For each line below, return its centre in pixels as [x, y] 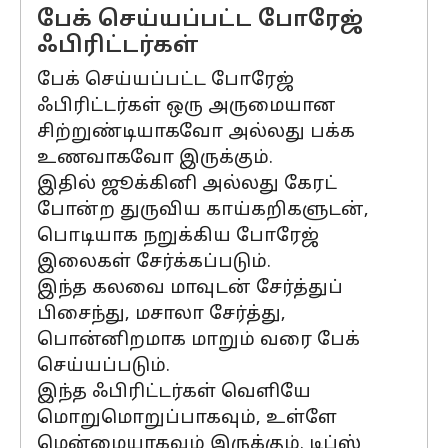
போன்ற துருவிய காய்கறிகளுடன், [203, 210]
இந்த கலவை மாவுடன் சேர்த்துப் [190, 288]
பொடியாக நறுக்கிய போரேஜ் [178, 236]
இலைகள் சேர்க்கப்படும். [154, 262]
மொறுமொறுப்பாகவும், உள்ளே [187, 418]
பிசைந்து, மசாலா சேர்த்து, [161, 314]
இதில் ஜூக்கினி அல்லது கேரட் [187, 184]
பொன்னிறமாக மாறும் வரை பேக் [198, 340]
